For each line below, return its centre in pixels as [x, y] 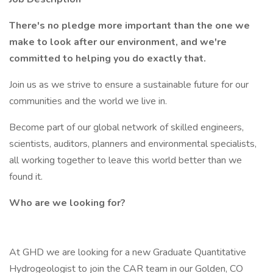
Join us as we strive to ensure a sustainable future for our [129, 85]
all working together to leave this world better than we [126, 160]
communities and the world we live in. [88, 101]
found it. [26, 177]
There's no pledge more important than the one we [129, 26]
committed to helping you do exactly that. [108, 58]
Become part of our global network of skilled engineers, [126, 127]
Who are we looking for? [67, 203]
